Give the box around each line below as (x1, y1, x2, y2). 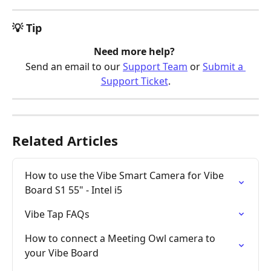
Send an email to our (25, 59, 123, 73)
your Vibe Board (25, 246, 99, 260)
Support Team (123, 59, 188, 73)
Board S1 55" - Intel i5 (25, 183, 122, 197)
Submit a (203, 59, 246, 73)
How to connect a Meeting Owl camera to (25, 231, 218, 245)
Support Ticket (100, 74, 168, 88)
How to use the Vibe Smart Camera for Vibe (25, 168, 226, 182)
